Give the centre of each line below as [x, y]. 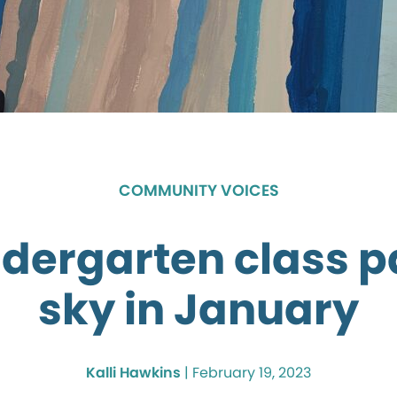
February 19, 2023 [252, 373]
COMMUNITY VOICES [198, 191]
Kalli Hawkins [133, 373]
